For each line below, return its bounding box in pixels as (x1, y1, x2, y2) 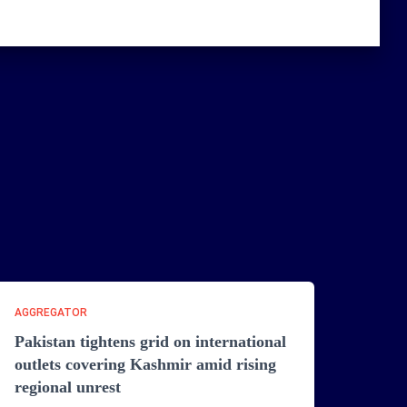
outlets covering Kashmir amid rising (15, 355, 276, 373)
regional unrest (15, 378, 121, 396)
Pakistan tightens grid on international (15, 333, 286, 351)
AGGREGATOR (15, 306, 87, 319)
